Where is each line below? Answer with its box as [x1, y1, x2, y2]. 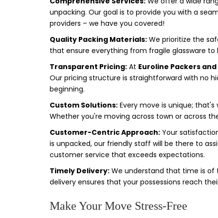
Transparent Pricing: [50, 62, 127, 72]
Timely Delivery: [50, 166, 109, 176]
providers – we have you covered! [50, 18, 164, 28]
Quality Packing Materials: [50, 35, 147, 44]
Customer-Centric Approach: [50, 127, 160, 137]
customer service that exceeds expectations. [50, 150, 205, 160]
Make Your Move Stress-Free [50, 200, 187, 212]
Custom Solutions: [50, 100, 118, 110]
